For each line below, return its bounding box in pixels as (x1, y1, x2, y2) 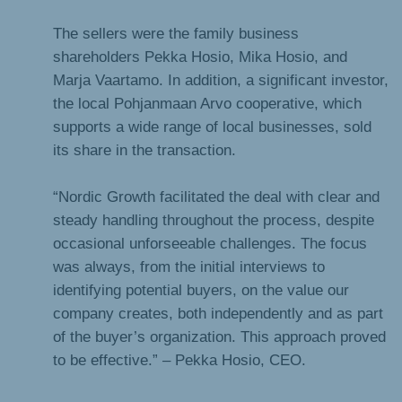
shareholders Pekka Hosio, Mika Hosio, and (53, 48, 347, 65)
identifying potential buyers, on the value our (53, 282, 349, 299)
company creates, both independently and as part (53, 305, 383, 322)
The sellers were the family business (53, 24, 299, 41)
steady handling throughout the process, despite (53, 212, 374, 229)
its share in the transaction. (53, 141, 236, 158)
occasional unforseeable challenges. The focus (53, 235, 367, 252)
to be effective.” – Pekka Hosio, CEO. (53, 352, 306, 369)
